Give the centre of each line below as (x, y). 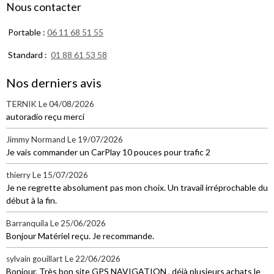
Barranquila (27, 223)
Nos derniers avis (54, 82)
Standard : (28, 54)
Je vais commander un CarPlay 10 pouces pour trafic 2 (108, 152)
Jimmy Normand (36, 139)
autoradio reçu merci (45, 116)
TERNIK (21, 104)
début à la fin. (31, 200)
